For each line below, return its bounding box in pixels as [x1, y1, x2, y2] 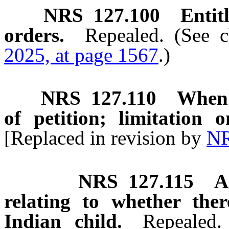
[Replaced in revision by [4, 127, 207, 149]
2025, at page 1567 [4, 43, 158, 66]
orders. [4, 24, 64, 46]
